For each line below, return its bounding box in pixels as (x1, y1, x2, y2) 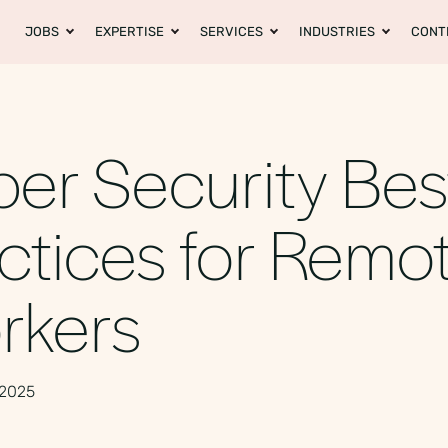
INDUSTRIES (299, 23, 375, 39)
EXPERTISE (95, 23, 164, 39)
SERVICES (200, 23, 263, 39)
